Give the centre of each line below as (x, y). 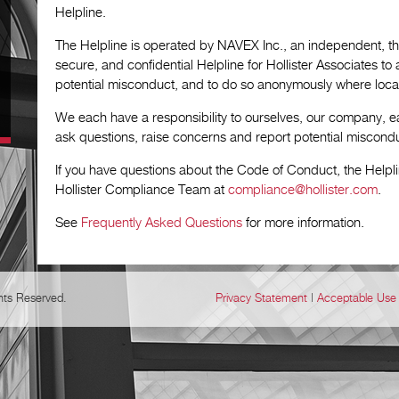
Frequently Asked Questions (162, 223)
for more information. (303, 223)
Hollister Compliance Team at (142, 190)
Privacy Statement (261, 299)
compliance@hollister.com (303, 190)
